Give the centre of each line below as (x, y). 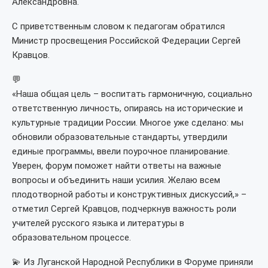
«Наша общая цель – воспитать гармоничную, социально (132, 94)
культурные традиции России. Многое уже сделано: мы (128, 123)
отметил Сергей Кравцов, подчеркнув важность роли (124, 209)
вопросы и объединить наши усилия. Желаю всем (116, 180)
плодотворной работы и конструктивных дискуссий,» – (129, 194)
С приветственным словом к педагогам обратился (118, 26)
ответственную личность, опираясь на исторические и (127, 108)
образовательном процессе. (71, 237)
